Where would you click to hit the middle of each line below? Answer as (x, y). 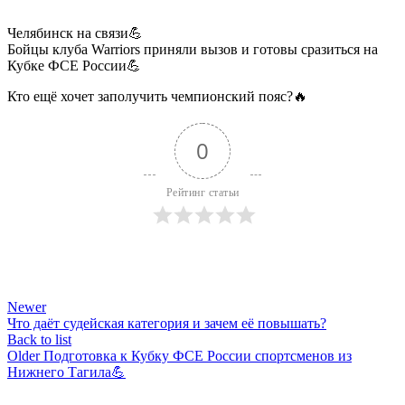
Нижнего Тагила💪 (66, 372)
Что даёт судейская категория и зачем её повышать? (167, 323)
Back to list (39, 339)
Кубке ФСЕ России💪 (74, 65)
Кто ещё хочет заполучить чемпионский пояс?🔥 (157, 96)
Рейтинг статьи (202, 192)
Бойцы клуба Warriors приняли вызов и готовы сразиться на (193, 49)
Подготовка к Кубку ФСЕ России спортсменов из (198, 355)
